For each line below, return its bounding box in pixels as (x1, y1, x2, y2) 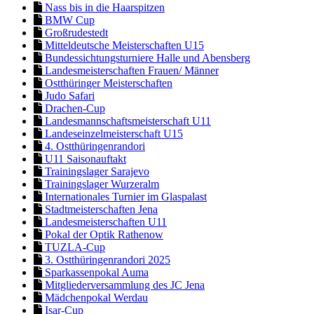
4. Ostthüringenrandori (42, 139, 145, 152)
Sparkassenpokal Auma (42, 266, 149, 278)
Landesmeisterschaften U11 (42, 215, 167, 228)
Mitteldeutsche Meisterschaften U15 (42, 39, 204, 51)
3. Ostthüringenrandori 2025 (42, 253, 170, 266)
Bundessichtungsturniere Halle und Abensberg (42, 51, 250, 64)
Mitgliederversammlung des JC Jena (42, 278, 205, 291)
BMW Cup (42, 13, 95, 26)
